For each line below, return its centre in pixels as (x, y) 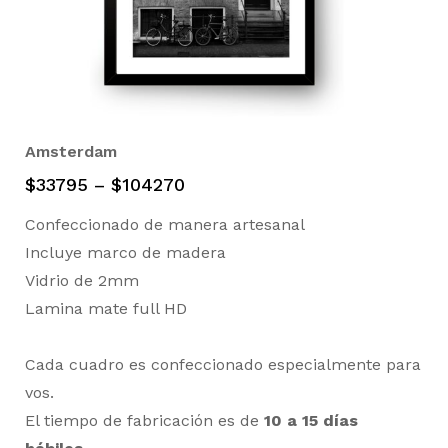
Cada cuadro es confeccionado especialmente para (223, 365)
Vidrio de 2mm (82, 281)
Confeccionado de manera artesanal (165, 225)
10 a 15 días (311, 421)
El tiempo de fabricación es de (144, 421)
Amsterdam (71, 152)
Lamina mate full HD (106, 309)
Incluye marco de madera (125, 253)
